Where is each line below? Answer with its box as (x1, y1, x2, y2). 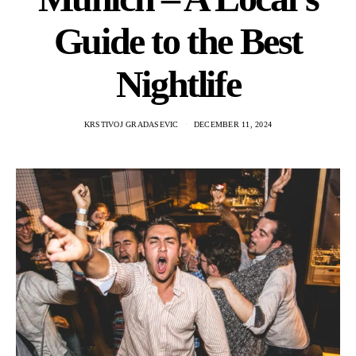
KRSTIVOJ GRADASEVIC (83, 120, 179, 129)
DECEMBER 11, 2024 (193, 120, 273, 129)
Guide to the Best (53, 20, 303, 62)
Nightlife (115, 63, 241, 105)
